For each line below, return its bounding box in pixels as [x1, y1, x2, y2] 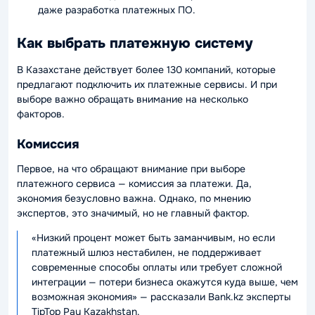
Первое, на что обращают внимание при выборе [17, 162, 245, 175]
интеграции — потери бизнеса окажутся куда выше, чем [32, 275, 298, 288]
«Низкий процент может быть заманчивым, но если [32, 231, 275, 244]
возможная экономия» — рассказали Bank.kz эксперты [32, 290, 291, 303]
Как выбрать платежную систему [17, 34, 253, 52]
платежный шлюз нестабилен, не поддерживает [32, 245, 262, 259]
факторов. [17, 107, 65, 120]
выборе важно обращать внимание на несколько [17, 92, 248, 105]
